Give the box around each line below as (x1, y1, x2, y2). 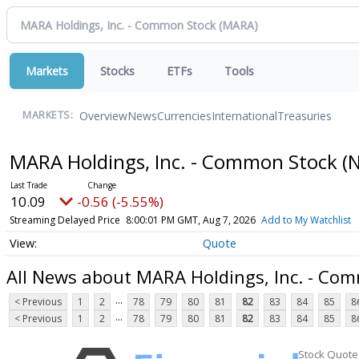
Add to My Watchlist (260, 213, 351, 227)
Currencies (157, 107, 212, 123)
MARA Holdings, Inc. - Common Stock (9, 148, 342, 175)
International (212, 107, 277, 123)
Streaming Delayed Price (9, 213, 120, 227)
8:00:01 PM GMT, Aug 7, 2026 (125, 213, 256, 227)
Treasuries (277, 107, 332, 123)
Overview (79, 107, 127, 123)
